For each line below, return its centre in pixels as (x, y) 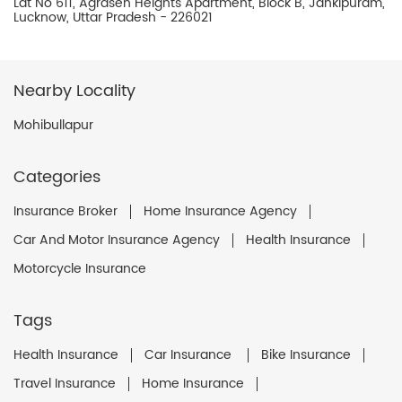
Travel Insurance (65, 384)
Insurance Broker (66, 212)
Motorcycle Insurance (80, 269)
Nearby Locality (74, 92)
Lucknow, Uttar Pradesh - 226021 (113, 18)
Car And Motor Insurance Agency (117, 240)
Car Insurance (190, 355)
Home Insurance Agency (220, 212)
